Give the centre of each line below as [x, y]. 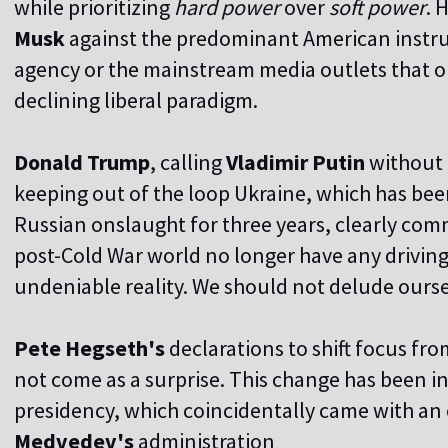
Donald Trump [82, 162]
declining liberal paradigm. [136, 100]
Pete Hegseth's [89, 348]
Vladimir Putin [297, 162]
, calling [188, 162]
